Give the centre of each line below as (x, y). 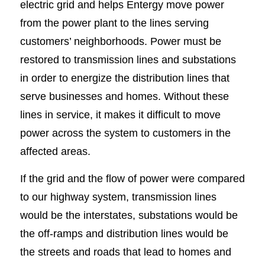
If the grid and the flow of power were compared (132, 179)
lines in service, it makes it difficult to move (120, 114)
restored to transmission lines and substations (128, 59)
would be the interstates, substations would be (129, 215)
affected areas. (55, 151)
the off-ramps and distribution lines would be (124, 234)
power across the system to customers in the (125, 132)
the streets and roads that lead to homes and (125, 252)
